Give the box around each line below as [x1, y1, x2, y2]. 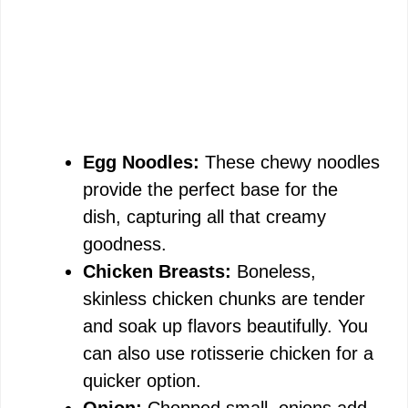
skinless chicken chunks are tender [83, 289, 365, 309]
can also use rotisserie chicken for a [83, 343, 373, 363]
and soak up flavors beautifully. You [83, 316, 368, 336]
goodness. [83, 234, 167, 254]
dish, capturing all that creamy [83, 207, 326, 227]
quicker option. [83, 371, 201, 391]
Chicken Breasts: [83, 261, 231, 281]
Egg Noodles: [83, 152, 199, 172]
